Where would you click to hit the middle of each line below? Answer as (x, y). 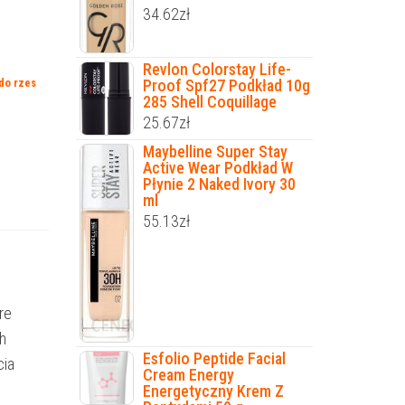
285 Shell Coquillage (209, 101)
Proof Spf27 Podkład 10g (226, 85)
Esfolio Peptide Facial (214, 358)
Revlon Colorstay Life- (217, 69)
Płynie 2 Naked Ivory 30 (219, 184)
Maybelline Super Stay (215, 152)
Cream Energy (188, 374)
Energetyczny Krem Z (213, 391)
